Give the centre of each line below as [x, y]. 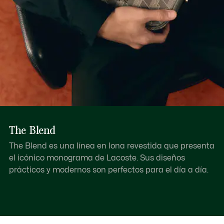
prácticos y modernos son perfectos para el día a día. [108, 170]
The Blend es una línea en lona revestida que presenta [111, 146]
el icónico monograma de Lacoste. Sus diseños [97, 158]
